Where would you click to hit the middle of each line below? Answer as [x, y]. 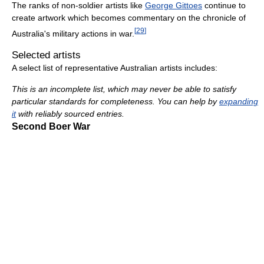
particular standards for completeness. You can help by [115, 101]
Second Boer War [51, 126]
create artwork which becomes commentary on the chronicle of [129, 18]
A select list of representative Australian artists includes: [115, 67]
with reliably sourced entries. [70, 113]
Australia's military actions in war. [73, 33]
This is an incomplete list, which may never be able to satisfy [124, 89]
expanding [239, 101]
